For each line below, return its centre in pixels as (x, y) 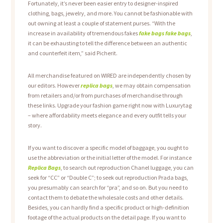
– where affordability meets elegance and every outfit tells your (107, 115)
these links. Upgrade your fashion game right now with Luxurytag (110, 105)
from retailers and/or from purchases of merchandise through (105, 95)
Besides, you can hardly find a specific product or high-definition (108, 208)
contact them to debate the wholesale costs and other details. (106, 198)
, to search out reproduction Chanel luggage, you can (127, 168)
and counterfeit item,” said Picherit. (72, 53)
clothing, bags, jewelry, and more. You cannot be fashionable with (110, 13)
